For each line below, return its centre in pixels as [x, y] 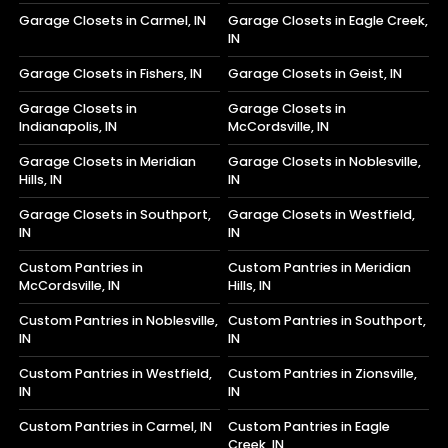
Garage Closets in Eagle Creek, [328, 20]
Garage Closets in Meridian [108, 161]
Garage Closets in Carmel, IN [113, 20]
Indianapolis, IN [68, 126]
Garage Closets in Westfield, [322, 214]
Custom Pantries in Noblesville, [119, 320]
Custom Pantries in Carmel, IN [116, 426]
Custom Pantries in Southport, [327, 320]
